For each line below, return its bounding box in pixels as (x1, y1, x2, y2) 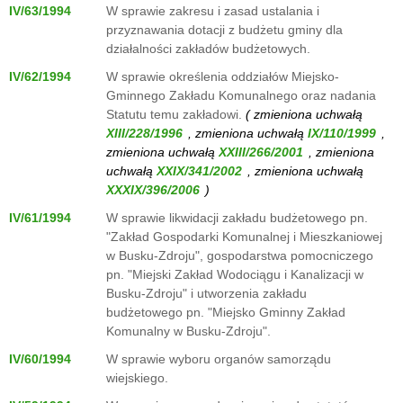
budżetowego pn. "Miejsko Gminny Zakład (106, 305, 345, 319)
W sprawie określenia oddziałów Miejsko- (106, 69, 339, 84)
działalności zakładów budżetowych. (106, 41, 310, 56)
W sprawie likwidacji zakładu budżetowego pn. (106, 210, 368, 225)
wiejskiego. (106, 371, 168, 385)
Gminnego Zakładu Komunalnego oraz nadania (106, 88, 376, 103)
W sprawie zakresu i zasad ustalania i (106, 4, 319, 18)
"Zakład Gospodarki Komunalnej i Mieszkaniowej (106, 229, 382, 244)
